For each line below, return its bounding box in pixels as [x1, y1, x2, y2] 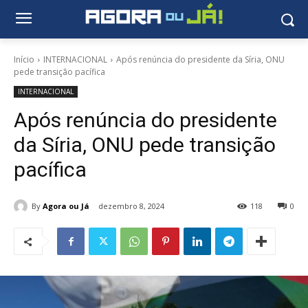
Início [14, 54, 34, 65]
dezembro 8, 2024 [98, 201, 164, 212]
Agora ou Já [43, 200, 89, 211]
